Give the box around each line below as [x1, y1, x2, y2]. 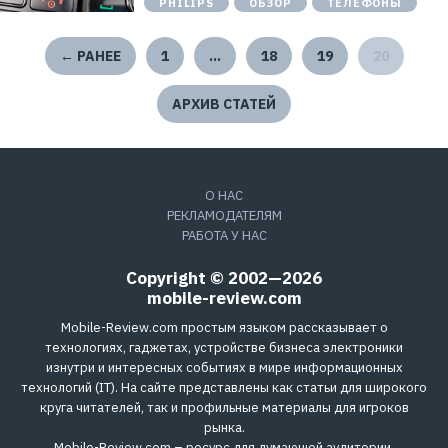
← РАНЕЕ [59, 47, 121, 65]
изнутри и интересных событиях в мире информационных [45, 359, 403, 376]
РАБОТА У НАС [181, 227, 267, 244]
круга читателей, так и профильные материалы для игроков [39, 399, 409, 416]
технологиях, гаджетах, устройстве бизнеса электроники [45, 339, 403, 356]
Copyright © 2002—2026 [126, 267, 322, 289]
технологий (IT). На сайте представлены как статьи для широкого [21, 379, 427, 396]
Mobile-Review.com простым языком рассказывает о [60, 319, 388, 336]
